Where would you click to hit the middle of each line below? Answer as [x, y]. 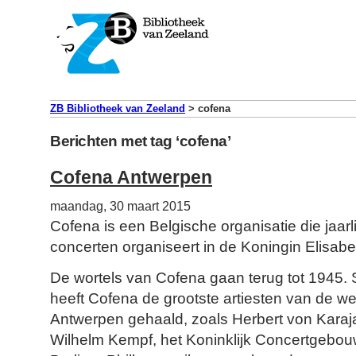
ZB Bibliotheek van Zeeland [118, 108]
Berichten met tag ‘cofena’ [140, 141]
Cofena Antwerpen [131, 178]
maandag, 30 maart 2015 [120, 207]
